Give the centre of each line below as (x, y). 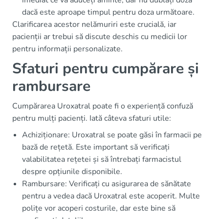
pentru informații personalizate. (67, 49)
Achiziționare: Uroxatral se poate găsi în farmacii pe (112, 135)
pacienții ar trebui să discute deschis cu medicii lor (100, 37)
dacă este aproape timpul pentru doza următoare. (108, 12)
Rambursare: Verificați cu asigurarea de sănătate (107, 184)
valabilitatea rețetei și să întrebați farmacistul (102, 159)
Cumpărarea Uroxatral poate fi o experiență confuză (103, 106)
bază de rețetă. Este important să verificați (96, 147)
